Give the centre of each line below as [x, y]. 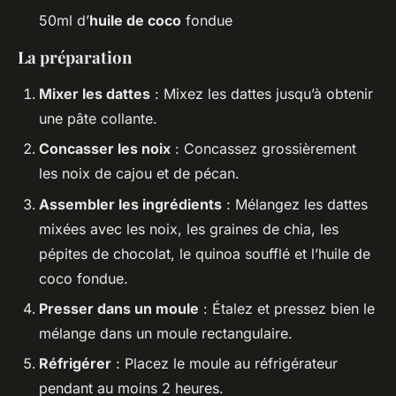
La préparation [75, 57]
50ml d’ [64, 20]
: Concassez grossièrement [263, 149]
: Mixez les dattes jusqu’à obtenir [262, 93]
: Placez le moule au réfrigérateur [225, 364]
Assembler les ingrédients [130, 204]
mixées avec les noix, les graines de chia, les [189, 228]
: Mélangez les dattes [295, 204]
